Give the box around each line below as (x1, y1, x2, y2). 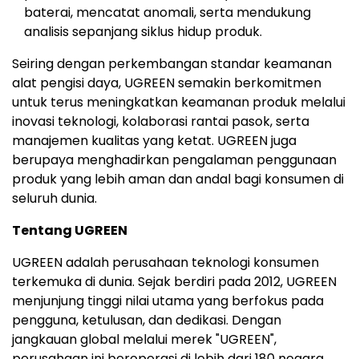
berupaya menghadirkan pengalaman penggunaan (12, 150, 337, 169)
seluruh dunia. (12, 188, 97, 208)
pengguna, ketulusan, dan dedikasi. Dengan (12, 310, 281, 329)
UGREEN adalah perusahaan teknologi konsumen (12, 252, 319, 272)
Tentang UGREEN (12, 220, 127, 240)
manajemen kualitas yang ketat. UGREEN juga (12, 131, 296, 150)
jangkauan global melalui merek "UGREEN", (12, 329, 276, 349)
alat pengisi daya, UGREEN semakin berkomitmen (12, 73, 321, 92)
